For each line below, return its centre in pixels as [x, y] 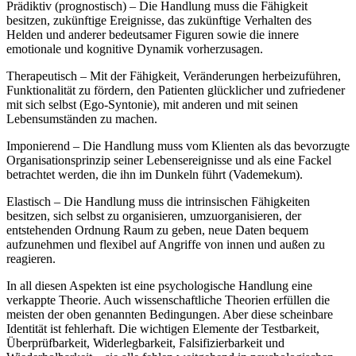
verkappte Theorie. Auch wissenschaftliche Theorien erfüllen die [168, 300]
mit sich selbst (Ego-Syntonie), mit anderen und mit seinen [152, 105]
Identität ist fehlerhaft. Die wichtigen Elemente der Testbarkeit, [163, 329]
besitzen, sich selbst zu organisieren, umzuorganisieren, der [154, 216]
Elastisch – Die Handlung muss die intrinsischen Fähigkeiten [158, 202]
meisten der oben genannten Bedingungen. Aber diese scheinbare [170, 315]
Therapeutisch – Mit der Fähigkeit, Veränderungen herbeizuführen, [174, 76]
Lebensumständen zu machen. [82, 119]
